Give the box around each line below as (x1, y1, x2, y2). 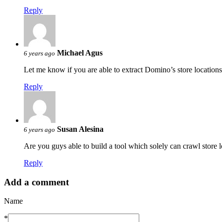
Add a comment (4, 176, 69, 187)
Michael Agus (57, 48, 103, 57)
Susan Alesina (57, 124, 104, 133)
